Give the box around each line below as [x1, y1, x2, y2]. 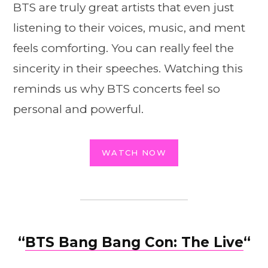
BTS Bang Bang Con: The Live [25, 234, 243, 251]
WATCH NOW [102, 148, 166, 158]
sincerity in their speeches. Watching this [13, 61, 243, 75]
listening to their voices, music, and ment [13, 20, 245, 35]
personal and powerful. [13, 102, 144, 116]
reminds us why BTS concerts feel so [13, 81, 220, 96]
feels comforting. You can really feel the [13, 41, 234, 55]
